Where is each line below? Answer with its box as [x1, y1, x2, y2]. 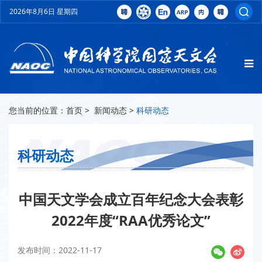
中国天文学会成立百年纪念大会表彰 [19, 189, 243, 209]
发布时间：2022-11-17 [18, 244, 102, 256]
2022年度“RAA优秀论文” [51, 211, 211, 230]
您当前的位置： [9, 105, 66, 116]
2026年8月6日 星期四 [9, 6, 78, 16]
